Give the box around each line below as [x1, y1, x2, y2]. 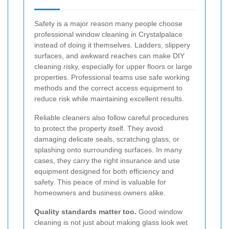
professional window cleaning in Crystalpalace [34, 30, 182, 39]
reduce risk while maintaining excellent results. [34, 95, 184, 103]
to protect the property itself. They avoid [34, 124, 163, 133]
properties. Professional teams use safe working [34, 73, 190, 82]
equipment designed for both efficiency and [34, 167, 174, 176]
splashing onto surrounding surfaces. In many [34, 146, 182, 154]
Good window [136, 208, 182, 216]
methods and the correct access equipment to [34, 84, 182, 93]
